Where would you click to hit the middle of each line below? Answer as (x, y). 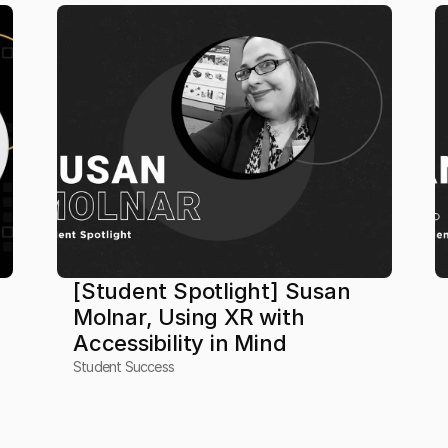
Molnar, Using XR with (188, 317)
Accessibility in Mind (179, 343)
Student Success (123, 366)
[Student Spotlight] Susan (211, 291)
